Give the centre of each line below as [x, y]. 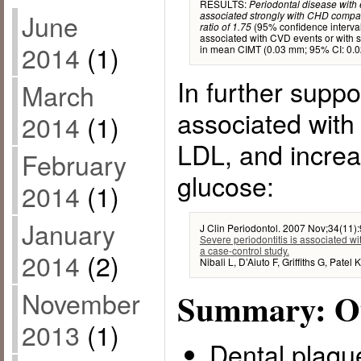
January [68, 234]
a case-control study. [244, 251]
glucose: [225, 185]
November [81, 303]
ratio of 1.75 [225, 26]
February [74, 165]
